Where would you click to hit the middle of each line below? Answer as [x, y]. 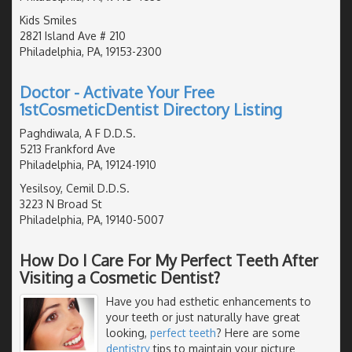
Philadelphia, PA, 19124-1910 [88, 164]
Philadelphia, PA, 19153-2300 [91, 51]
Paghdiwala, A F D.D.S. [78, 133]
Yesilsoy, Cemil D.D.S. [75, 188]
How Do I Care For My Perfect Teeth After [169, 260]
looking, [128, 332]
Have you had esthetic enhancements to [209, 301]
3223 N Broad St [61, 203]
